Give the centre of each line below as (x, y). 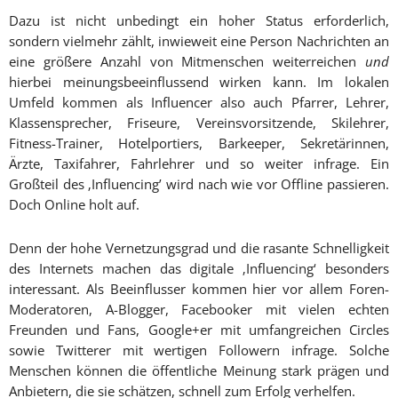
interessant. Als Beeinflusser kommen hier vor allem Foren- (199, 289)
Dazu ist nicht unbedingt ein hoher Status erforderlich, (199, 21)
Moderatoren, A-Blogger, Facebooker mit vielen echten (199, 310)
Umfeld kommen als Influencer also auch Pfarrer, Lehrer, (199, 103)
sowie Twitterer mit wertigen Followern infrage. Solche (199, 350)
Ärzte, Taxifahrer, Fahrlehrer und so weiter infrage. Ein (199, 164)
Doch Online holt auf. (74, 205)
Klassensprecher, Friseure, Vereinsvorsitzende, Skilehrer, (199, 123)
